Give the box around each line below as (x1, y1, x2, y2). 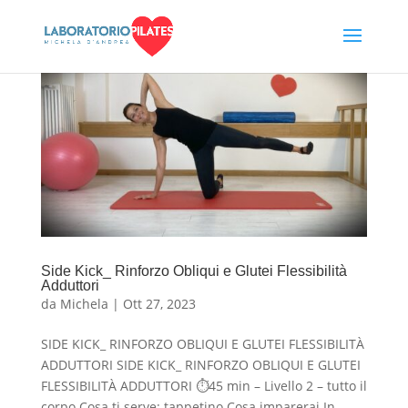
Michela (59, 294, 108, 312)
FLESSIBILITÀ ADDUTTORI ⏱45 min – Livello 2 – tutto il (40, 376, 367, 394)
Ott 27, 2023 (122, 294, 196, 312)
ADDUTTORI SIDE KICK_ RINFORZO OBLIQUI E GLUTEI (40, 355, 361, 373)
